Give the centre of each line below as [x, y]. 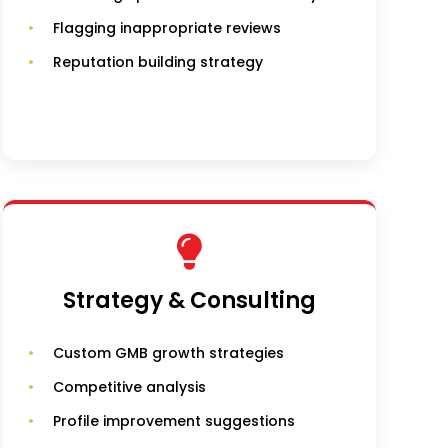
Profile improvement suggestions [173, 421]
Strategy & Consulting [189, 301]
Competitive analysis [129, 387]
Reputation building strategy [157, 62]
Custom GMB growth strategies [168, 353]
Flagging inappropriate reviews [166, 28]
